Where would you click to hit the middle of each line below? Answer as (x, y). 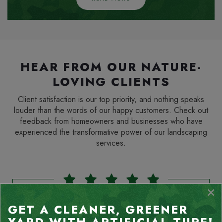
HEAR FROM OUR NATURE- (111, 67)
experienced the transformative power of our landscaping (111, 132)
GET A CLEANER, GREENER (98, 210)
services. (111, 143)
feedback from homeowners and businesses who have (111, 121)
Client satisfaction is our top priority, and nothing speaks (111, 99)
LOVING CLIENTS (111, 82)
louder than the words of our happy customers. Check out (111, 110)
